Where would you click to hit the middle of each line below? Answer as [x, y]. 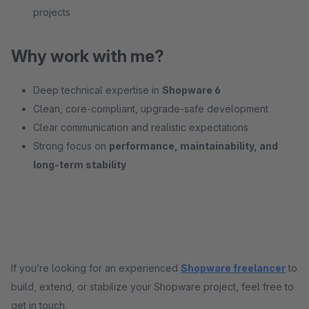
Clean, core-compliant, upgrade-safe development [151, 109]
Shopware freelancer [233, 268]
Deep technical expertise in [98, 90]
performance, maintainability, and [193, 146]
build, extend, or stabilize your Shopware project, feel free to [152, 287]
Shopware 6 [191, 90]
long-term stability [80, 165]
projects [52, 12]
